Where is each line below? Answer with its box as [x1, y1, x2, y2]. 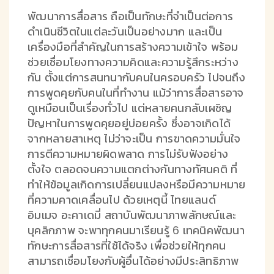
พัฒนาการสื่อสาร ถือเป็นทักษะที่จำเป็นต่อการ [28, 8, 233, 24]
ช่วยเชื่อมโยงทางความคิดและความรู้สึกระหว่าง [28, 54, 239, 70]
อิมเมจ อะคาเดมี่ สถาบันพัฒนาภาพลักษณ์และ [28, 207, 237, 223]
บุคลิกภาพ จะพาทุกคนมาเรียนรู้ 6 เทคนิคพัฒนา [28, 222, 245, 238]
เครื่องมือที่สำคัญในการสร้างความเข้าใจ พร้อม [28, 39, 239, 54]
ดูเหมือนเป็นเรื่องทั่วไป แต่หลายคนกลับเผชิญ [28, 100, 232, 116]
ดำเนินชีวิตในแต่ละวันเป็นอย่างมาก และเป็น [28, 23, 222, 39]
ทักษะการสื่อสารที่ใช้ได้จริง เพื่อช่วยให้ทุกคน [28, 237, 226, 253]
